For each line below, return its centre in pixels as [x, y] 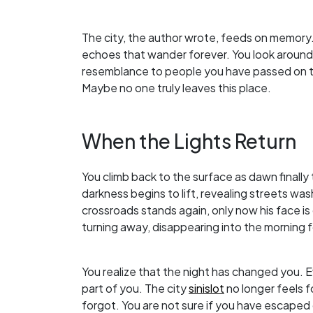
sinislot [206, 289]
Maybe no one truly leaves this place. [176, 87]
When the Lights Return [189, 141]
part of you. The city [135, 289]
